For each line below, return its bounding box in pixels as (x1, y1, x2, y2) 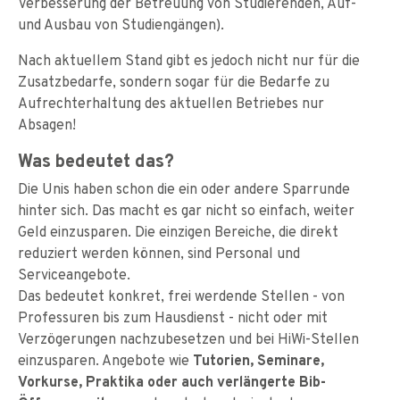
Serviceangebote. (18, 264, 130, 284)
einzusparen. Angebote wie (18, 350, 193, 370)
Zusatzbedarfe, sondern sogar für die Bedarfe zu (18, 71, 329, 91)
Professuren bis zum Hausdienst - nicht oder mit (18, 307, 328, 327)
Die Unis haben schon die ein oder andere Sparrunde (18, 179, 350, 198)
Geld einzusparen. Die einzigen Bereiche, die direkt (18, 221, 338, 241)
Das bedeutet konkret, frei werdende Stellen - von (18, 286, 345, 305)
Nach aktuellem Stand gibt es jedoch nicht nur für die (18, 50, 360, 70)
